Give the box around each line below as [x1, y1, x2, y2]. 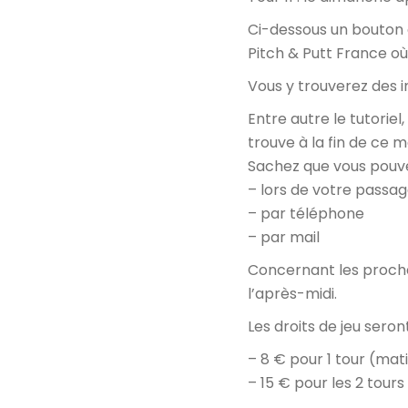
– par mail [248, 226, 320, 248]
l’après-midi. [248, 282, 337, 304]
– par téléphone [248, 202, 364, 224]
